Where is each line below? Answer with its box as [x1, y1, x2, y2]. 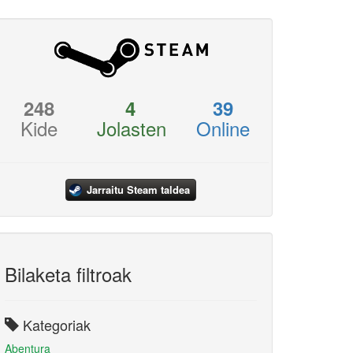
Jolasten [96, 114, 166, 142]
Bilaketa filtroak [5, 260, 132, 288]
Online [195, 114, 250, 142]
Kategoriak [19, 314, 91, 335]
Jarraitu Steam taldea [87, 182, 190, 197]
